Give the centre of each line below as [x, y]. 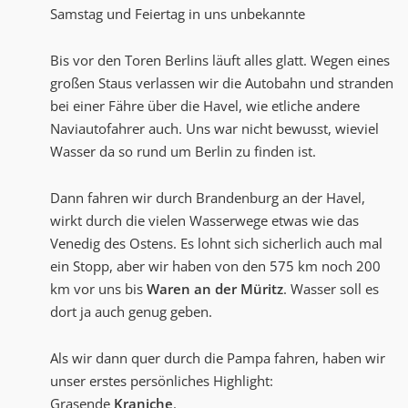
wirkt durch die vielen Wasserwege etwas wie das [204, 221]
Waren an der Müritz [215, 289]
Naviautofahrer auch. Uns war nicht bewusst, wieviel [214, 129]
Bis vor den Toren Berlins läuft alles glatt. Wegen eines [220, 61]
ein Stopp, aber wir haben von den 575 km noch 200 [215, 266]
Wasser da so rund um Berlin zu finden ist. [183, 152]
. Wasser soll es [331, 289]
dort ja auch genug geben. [131, 312]
